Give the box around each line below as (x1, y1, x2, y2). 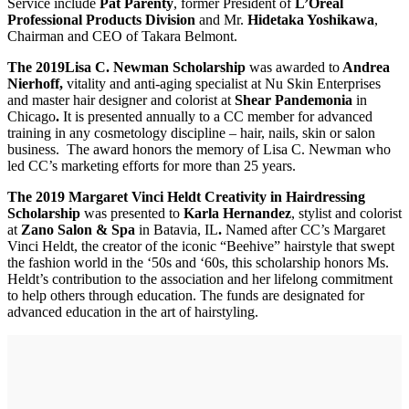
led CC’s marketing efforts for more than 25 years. (7, 158, 296, 174)
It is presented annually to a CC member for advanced (63, 109, 372, 125)
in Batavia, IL (135, 222, 218, 238)
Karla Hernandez (184, 205, 291, 222)
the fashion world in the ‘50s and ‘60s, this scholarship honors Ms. (7, 255, 389, 271)
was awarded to (246, 59, 340, 76)
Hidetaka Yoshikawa (247, 12, 374, 28)
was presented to (80, 205, 184, 222)
